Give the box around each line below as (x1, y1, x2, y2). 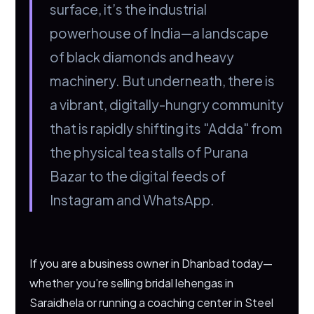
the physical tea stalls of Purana (50, 144, 249, 161)
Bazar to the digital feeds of (50, 168, 226, 184)
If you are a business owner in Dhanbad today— (29, 256, 273, 271)
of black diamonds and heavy (50, 48, 235, 65)
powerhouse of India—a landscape (50, 25, 269, 41)
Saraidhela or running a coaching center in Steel (29, 295, 274, 310)
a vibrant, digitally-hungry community (50, 96, 285, 113)
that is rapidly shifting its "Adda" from (50, 120, 283, 137)
